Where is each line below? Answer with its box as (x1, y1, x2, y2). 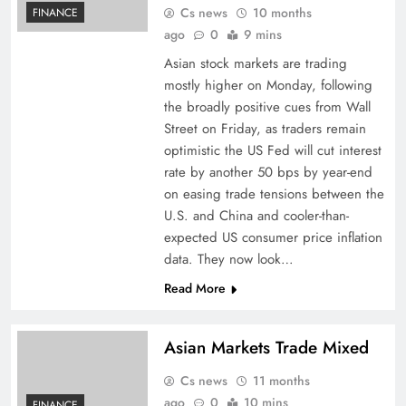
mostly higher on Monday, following (163, 75, 372, 95)
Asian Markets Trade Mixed (163, 335, 369, 360)
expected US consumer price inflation (163, 227, 382, 247)
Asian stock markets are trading (163, 53, 347, 73)
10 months (252, 4, 312, 22)
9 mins (243, 25, 282, 43)
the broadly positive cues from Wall (163, 97, 371, 117)
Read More (163, 279, 226, 297)
